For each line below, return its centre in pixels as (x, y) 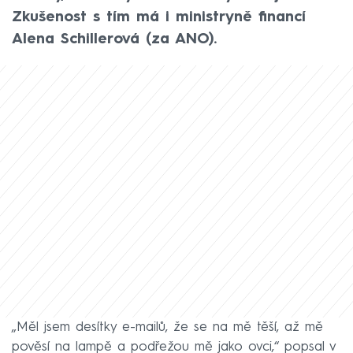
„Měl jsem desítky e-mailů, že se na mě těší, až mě (167, 327)
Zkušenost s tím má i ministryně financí (159, 17)
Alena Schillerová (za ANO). (114, 39)
